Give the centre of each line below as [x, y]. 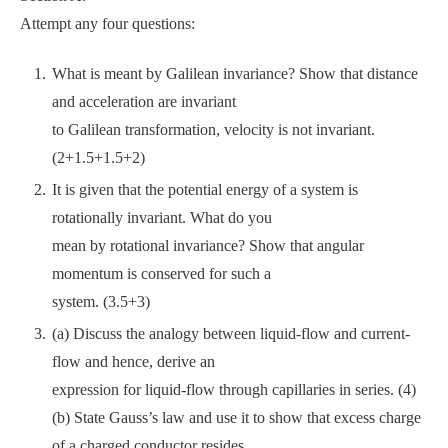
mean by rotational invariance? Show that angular [208, 245]
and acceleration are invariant [144, 101]
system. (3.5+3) [101, 301]
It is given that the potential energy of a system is [205, 189]
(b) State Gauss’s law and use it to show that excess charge [236, 417]
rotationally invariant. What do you [162, 217]
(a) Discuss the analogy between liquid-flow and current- [231, 333]
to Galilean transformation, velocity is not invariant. [213, 129]
